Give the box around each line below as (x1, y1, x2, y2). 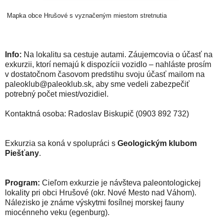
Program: (5, 179, 40, 187)
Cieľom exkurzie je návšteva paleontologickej (40, 179, 201, 187)
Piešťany (5, 149, 39, 158)
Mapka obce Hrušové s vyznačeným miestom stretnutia (5, 12, 169, 20)
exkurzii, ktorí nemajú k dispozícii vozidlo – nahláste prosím (5, 60, 211, 69)
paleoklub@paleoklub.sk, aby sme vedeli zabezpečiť (5, 80, 189, 89)
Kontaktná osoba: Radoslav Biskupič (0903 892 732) (5, 110, 189, 118)
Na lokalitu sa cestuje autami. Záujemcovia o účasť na (22, 50, 213, 59)
